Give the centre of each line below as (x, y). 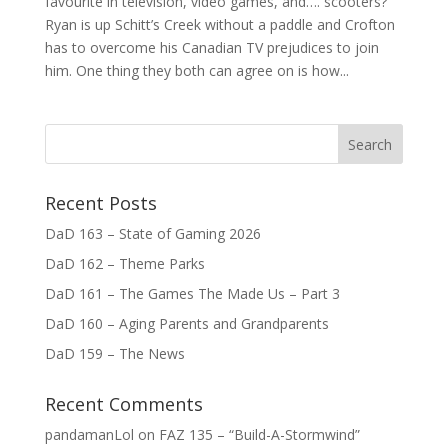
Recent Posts (100, 203)
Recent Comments (123, 404)
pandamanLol (89, 435)
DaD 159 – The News (114, 354)
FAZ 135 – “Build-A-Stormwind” (259, 435)
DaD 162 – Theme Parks (124, 264)
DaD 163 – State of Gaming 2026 (152, 234)
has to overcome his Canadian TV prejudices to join (211, 48)
